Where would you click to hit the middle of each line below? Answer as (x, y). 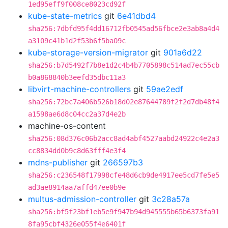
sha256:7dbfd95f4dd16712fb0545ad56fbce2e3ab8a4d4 (124, 28)
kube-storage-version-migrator (88, 52)
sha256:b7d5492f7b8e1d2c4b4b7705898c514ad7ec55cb (124, 65)
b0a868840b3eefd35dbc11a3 (77, 77)
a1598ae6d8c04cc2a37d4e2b (77, 114)
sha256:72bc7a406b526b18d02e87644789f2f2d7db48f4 (124, 102)
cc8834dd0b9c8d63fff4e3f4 (77, 151)
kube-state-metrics (65, 16)
